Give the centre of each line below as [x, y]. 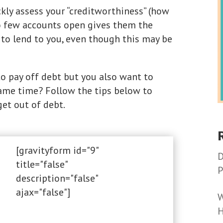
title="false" [41, 164]
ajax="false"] [43, 192]
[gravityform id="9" [57, 150]
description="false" [56, 178]
